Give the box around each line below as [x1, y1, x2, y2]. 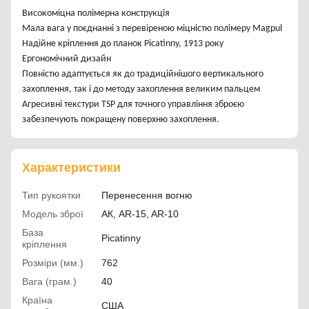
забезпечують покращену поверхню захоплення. [22, 114, 219, 126]
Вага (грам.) [22, 276, 77, 288]
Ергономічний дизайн [22, 54, 111, 65]
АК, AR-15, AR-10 [101, 208, 179, 220]
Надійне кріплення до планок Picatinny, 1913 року [22, 39, 223, 50]
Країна [22, 295, 52, 306]
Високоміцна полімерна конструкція [22, 8, 170, 19]
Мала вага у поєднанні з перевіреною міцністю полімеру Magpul [22, 23, 282, 34]
